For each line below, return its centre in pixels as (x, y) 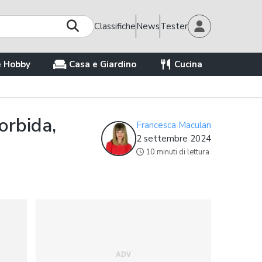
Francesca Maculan (174, 125)
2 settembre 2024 (174, 138)
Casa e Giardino (102, 64)
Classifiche (115, 26)
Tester (174, 26)
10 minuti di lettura (177, 152)
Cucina (188, 64)
